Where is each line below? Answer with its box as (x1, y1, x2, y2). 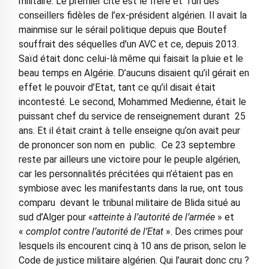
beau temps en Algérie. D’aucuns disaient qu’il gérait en (18, 67, 249, 79)
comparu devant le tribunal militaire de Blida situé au (18, 197, 240, 208)
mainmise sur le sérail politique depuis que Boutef (18, 24, 227, 35)
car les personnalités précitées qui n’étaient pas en (18, 168, 233, 180)
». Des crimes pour (163, 226, 243, 237)
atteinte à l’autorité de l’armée (92, 211, 215, 223)
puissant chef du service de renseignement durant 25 (18, 110, 246, 122)
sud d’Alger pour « (18, 211, 93, 223)
